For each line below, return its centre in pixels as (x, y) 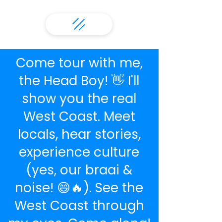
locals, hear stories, (79, 134)
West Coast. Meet (79, 116)
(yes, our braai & (79, 170)
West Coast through (79, 206)
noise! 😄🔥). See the (79, 188)
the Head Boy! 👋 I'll (79, 81)
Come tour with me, (79, 63)
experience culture (79, 152)
